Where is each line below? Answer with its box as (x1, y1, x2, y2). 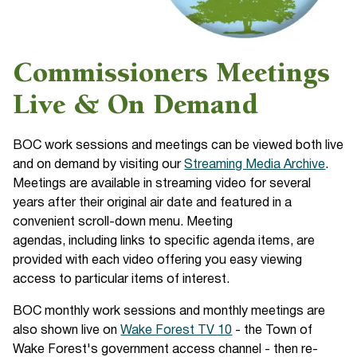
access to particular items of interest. (13, 274, 230, 286)
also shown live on (13, 325, 121, 337)
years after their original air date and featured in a (13, 198, 292, 210)
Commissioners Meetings (13, 61, 331, 90)
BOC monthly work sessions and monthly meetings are (13, 306, 326, 318)
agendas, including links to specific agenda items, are (13, 236, 316, 248)
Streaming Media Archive (184, 159, 326, 171)
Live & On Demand (13, 93, 259, 122)
